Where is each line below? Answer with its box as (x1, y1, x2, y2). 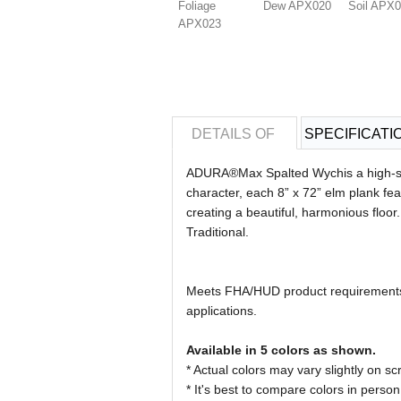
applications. (185, 303, 257, 318)
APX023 (177, 17, 221, 30)
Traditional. (185, 225, 249, 239)
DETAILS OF (192, 126, 279, 141)
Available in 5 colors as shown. (185, 343, 376, 357)
